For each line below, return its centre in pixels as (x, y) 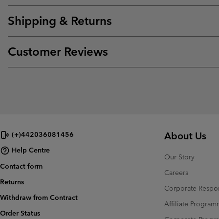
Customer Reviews (58, 51)
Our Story (179, 157)
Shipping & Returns (60, 21)
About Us (185, 136)
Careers (176, 172)
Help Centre (31, 150)
